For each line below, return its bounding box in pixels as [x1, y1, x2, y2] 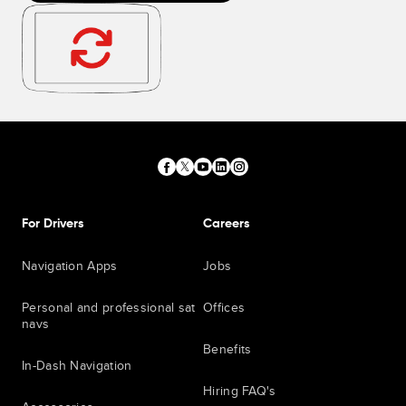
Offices [203, 298, 246, 317]
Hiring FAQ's [203, 382, 276, 401]
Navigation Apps [22, 256, 118, 275]
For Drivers [22, 217, 84, 231]
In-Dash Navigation [22, 356, 132, 375]
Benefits [203, 340, 252, 359]
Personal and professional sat [22, 298, 196, 317]
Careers [203, 217, 250, 231]
